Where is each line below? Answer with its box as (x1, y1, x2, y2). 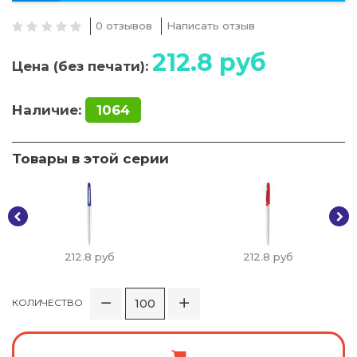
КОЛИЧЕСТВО (12, 296, 83, 309)
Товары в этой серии (12, 151, 169, 167)
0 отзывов (96, 19, 153, 33)
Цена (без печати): (12, 58, 152, 75)
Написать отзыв (167, 19, 256, 33)
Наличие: (12, 102, 81, 119)
